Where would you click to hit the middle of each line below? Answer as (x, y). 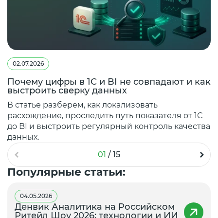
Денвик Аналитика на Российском (95, 207)
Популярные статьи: (66, 172)
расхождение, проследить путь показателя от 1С (105, 115)
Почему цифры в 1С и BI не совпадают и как (109, 82)
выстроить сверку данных (67, 90)
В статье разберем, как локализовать (82, 105)
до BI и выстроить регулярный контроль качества (109, 126)
